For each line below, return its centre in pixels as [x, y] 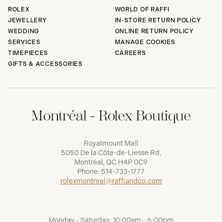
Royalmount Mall [111, 144]
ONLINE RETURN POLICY [154, 31]
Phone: [89, 172]
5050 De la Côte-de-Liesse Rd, [111, 153]
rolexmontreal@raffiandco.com [111, 181]
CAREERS [130, 53]
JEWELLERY [28, 21]
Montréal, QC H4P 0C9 [111, 163]
